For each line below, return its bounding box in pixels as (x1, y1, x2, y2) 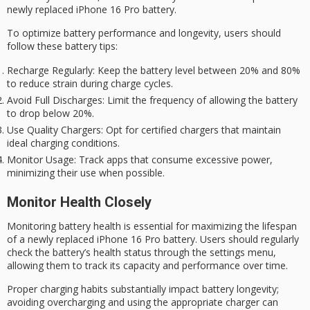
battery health (59, 219, 121, 232)
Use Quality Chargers (7, 122, 101, 136)
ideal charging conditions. (7, 136, 120, 149)
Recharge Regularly (7, 63, 93, 77)
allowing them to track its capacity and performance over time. (7, 259, 288, 272)
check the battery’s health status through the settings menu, (7, 246, 276, 259)
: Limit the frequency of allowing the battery (102, 93, 298, 107)
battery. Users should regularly (161, 232, 299, 246)
